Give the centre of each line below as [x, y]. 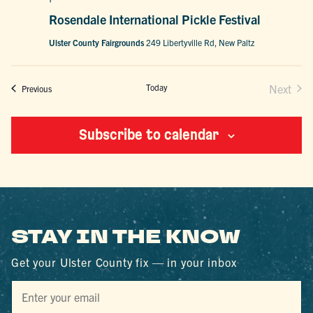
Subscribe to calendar [148, 135]
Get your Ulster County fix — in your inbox [124, 262]
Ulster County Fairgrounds [98, 43]
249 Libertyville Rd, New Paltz [201, 43]
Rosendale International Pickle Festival [155, 20]
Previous [37, 89]
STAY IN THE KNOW [126, 238]
